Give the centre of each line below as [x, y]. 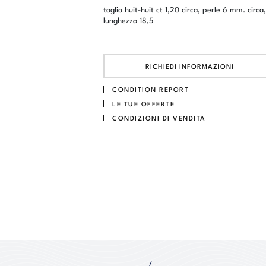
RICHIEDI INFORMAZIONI [189, 66]
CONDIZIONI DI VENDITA [159, 118]
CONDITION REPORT [151, 89]
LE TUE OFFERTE [143, 104]
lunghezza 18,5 [128, 20]
